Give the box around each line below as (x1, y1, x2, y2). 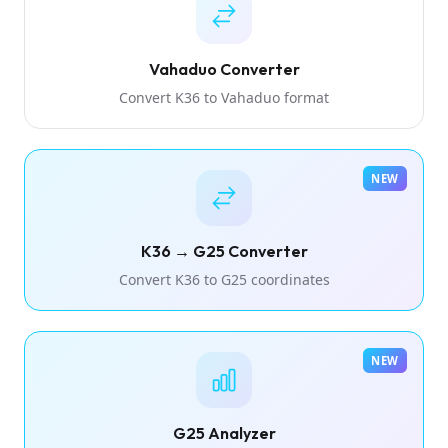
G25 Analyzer (172, 422, 276, 443)
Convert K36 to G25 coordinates (118, 269, 330, 289)
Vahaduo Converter (148, 58, 300, 79)
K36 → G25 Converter (140, 240, 308, 261)
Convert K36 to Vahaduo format (119, 87, 329, 107)
